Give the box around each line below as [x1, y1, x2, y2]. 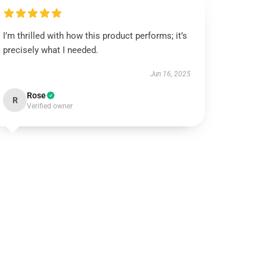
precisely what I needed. [3, 45, 99, 55]
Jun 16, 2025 [150, 70, 191, 78]
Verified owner [27, 102, 73, 110]
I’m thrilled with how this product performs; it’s [3, 30, 188, 41]
